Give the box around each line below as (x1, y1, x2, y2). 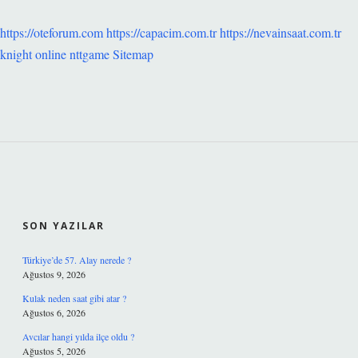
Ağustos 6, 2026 (22, 306, 86, 319)
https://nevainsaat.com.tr (220, 24, 341, 41)
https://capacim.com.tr (106, 24, 217, 41)
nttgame (70, 46, 109, 62)
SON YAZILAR (22, 219, 105, 233)
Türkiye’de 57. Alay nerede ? (22, 253, 131, 266)
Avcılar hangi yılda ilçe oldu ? (22, 330, 134, 343)
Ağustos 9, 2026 (22, 268, 86, 280)
